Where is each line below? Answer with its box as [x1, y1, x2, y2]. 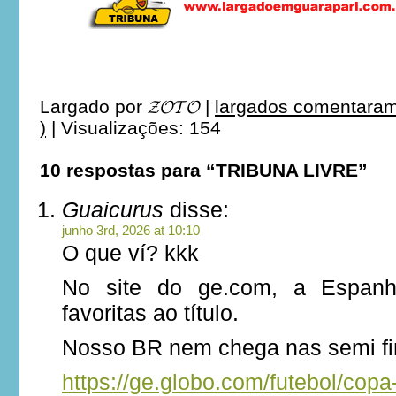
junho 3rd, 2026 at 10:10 [62, 223, 200, 238]
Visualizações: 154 [61, 118, 221, 138]
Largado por [40, 96, 148, 117]
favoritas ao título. [62, 301, 239, 325]
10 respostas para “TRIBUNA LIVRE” [40, 160, 368, 180]
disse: [164, 197, 229, 222]
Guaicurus [62, 197, 164, 222]
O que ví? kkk [62, 240, 199, 265]
